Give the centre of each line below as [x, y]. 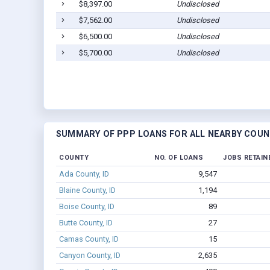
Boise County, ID [86, 207]
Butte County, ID [86, 223]
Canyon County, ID [89, 256]
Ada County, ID [84, 174]
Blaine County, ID [87, 190]
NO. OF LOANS [179, 158]
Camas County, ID [89, 239]
